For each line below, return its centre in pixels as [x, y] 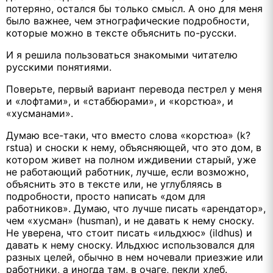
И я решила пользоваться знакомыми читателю [122, 55]
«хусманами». [40, 113]
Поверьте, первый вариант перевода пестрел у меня [134, 89]
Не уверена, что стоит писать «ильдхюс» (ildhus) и [129, 232]
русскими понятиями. [59, 67]
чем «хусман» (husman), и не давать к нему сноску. [130, 220]
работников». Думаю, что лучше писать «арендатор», [136, 208]
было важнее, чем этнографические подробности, [128, 20]
